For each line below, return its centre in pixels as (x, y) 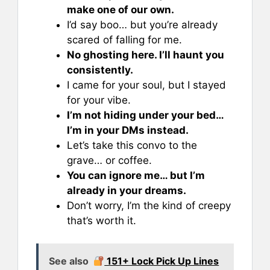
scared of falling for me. (124, 39)
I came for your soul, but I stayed (146, 85)
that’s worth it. (102, 220)
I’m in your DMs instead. (128, 130)
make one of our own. (121, 9)
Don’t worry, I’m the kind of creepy (149, 205)
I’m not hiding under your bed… (145, 115)
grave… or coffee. (109, 160)
